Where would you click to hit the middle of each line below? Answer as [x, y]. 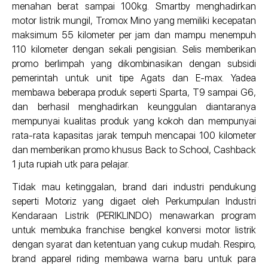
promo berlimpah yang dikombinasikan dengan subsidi [134, 63]
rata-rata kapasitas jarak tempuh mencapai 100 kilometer [134, 135]
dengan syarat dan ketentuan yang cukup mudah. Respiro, [134, 245]
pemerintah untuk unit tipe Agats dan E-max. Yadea [134, 78]
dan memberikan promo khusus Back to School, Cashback [134, 150]
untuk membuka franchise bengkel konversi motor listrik [134, 230]
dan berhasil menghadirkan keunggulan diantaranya [134, 106]
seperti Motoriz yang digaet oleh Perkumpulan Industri [134, 202]
